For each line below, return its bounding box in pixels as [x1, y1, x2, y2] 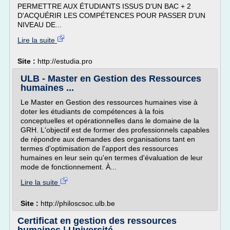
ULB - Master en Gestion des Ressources [21, 73, 201, 84]
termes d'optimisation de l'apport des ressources [21, 144, 178, 152]
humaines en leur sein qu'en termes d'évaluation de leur [21, 154, 203, 162]
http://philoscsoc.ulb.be [41, 199, 115, 207]
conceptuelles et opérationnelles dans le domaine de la [21, 117, 199, 125]
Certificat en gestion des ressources [17, 216, 177, 226]
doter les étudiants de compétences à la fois [21, 107, 164, 116]
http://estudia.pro [37, 57, 92, 65]
